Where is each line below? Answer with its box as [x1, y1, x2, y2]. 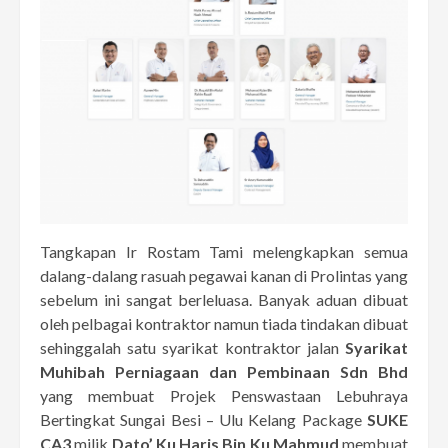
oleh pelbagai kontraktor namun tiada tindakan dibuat [40, 314, 408, 334]
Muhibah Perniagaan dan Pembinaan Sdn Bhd [40, 362, 408, 382]
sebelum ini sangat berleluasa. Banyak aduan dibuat [40, 290, 408, 310]
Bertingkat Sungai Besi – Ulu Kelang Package [40, 410, 362, 430]
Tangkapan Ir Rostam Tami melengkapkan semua [40, 242, 408, 262]
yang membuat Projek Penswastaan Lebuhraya [40, 386, 408, 406]
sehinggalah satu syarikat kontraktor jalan [40, 338, 345, 358]
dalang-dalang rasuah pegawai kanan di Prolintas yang [40, 266, 408, 286]
